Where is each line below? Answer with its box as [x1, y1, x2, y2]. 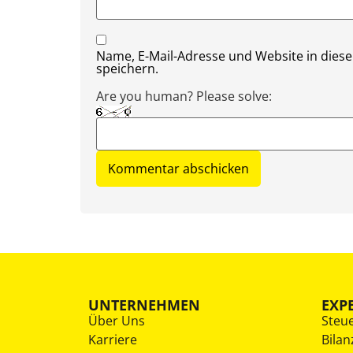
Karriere [88, 330, 137, 348]
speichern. [96, 60, 158, 78]
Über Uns [88, 311, 145, 329]
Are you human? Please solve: [96, 87, 272, 105]
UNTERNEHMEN [88, 295, 200, 314]
